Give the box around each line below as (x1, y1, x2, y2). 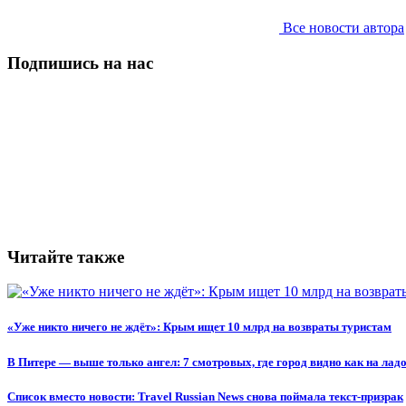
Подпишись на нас (7, 53, 153, 73)
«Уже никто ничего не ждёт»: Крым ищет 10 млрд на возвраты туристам (7, 320, 391, 334)
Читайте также (7, 246, 124, 266)
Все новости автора (279, 20, 404, 36)
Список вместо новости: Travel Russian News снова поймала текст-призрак (7, 389, 403, 403)
